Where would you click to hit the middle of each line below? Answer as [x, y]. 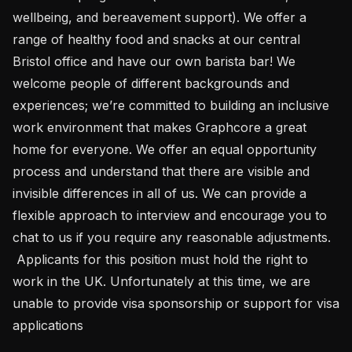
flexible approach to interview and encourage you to [170, 215]
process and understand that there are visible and [161, 171]
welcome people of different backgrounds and [151, 83]
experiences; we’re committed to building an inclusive [171, 105]
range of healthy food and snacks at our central [156, 39]
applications [48, 325]
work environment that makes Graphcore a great [159, 127]
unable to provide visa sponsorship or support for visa [176, 303]
